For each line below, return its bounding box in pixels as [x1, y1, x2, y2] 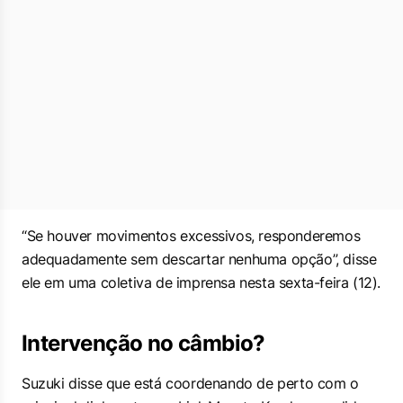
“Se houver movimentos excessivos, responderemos [22, 227, 361, 245]
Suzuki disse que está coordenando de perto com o [22, 374, 359, 392]
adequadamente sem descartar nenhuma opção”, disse [22, 250, 377, 268]
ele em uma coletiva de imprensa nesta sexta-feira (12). [22, 273, 381, 291]
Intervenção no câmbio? [22, 330, 265, 356]
